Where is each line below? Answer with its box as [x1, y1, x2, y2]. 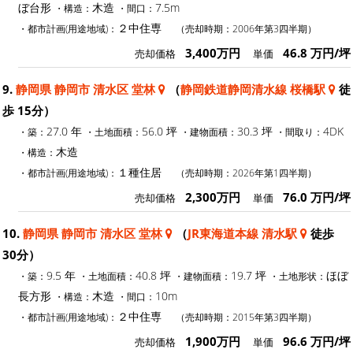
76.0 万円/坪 [283, 188, 351, 205]
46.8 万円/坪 [283, 44, 351, 61]
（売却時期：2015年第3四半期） [176, 310, 317, 323]
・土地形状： [269, 269, 326, 282]
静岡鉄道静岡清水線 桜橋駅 [180, 80, 325, 97]
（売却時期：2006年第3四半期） [176, 21, 317, 35]
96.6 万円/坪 [283, 333, 351, 349]
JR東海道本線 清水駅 [188, 225, 297, 241]
